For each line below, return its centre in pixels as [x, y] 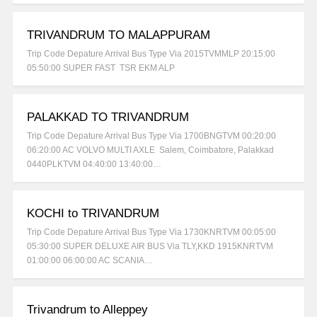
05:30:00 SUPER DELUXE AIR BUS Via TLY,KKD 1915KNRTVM [150, 247]
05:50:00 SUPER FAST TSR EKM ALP [101, 68]
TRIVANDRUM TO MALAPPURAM [119, 35]
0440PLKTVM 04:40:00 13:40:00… [94, 165]
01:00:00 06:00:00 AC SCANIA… [90, 261]
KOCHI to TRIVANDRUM [93, 214]
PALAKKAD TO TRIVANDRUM [108, 117]
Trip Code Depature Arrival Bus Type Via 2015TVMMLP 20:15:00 [151, 54]
